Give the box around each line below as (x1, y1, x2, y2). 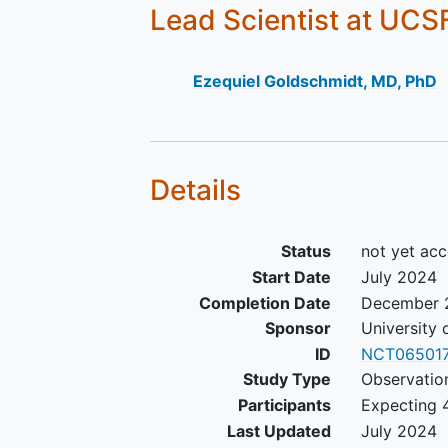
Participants (237, 394, 331, 415)
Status (280, 241, 331, 262)
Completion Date (198, 292, 331, 313)
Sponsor (264, 318, 331, 339)
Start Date (251, 266, 331, 287)
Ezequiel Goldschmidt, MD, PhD (193, 71, 438, 92)
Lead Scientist (150, 3, 346, 38)
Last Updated (226, 420, 331, 441)
